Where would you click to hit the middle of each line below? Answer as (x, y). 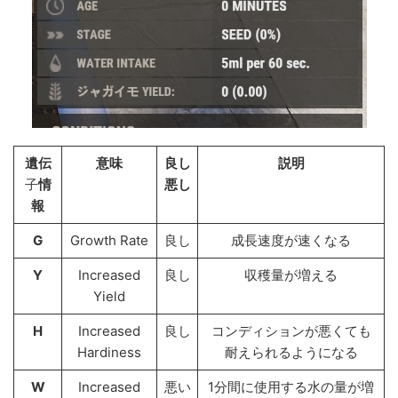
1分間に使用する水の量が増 (291, 387)
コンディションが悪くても (291, 331)
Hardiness (109, 352)
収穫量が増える (291, 275)
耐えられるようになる (291, 352)
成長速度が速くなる (291, 240)
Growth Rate (109, 240)
